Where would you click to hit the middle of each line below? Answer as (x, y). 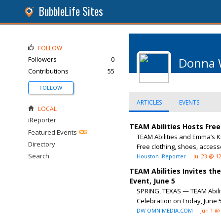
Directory (42, 144)
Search (39, 156)
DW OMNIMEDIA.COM (165, 210)
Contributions (48, 71)
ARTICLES (149, 102)
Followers (42, 59)
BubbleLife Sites (71, 11)
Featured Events (53, 132)
